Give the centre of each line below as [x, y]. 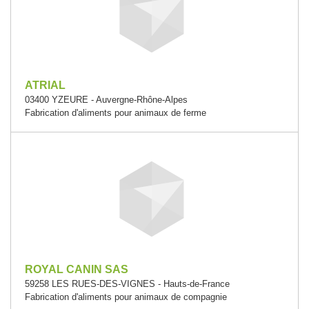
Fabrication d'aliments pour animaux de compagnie [126, 297]
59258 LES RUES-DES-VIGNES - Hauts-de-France [127, 284]
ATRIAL [45, 85]
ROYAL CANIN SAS [77, 269]
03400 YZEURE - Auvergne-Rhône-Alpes [106, 100]
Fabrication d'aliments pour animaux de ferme [116, 113]
